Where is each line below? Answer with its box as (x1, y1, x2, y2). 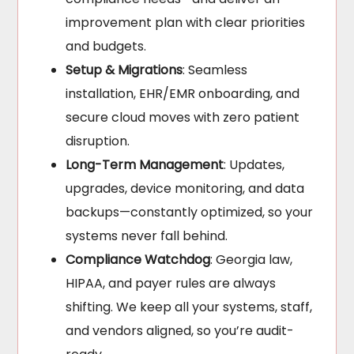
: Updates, (224, 156, 285, 175)
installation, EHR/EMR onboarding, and (66, 85, 300, 104)
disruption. (66, 132, 130, 151)
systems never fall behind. (66, 227, 228, 246)
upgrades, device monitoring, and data (66, 179, 305, 198)
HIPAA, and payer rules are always (66, 274, 277, 293)
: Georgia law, (210, 250, 293, 269)
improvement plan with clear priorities (66, 13, 306, 32)
